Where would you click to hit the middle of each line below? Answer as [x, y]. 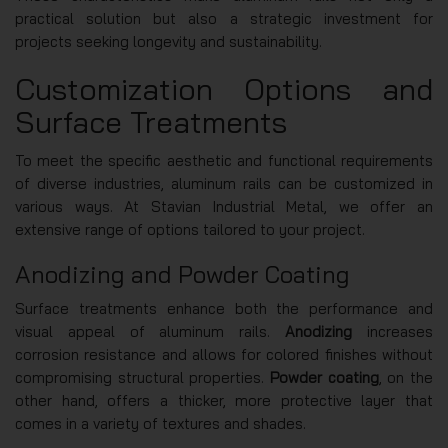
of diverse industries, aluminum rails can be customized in [224, 184]
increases [393, 332]
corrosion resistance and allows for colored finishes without [224, 355]
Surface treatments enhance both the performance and [224, 309]
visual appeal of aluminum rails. [150, 332]
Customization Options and [224, 89]
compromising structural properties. [142, 378]
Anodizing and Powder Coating [182, 274]
